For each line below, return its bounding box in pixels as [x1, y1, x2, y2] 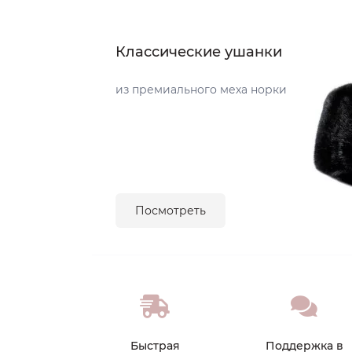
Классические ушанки [115, 43, 282, 60]
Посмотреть [135, 203, 206, 218]
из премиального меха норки [115, 82, 287, 97]
